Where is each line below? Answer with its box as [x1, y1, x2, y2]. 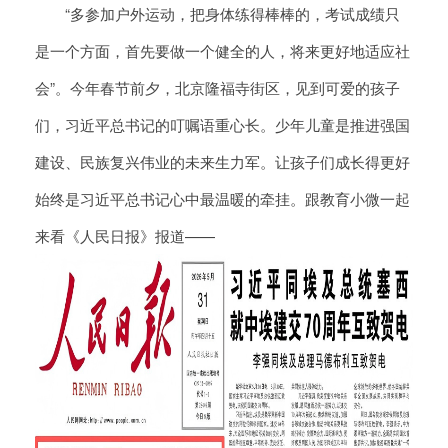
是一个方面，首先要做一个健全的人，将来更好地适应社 [35, 40, 410, 62]
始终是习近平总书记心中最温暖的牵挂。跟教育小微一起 [35, 188, 410, 210]
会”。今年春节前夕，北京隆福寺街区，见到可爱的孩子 [35, 77, 400, 99]
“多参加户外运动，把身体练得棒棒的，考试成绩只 [35, 3, 400, 25]
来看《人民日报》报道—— [35, 225, 215, 247]
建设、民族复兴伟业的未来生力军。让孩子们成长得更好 [35, 151, 410, 173]
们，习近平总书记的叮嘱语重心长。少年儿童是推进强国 [35, 114, 410, 136]
